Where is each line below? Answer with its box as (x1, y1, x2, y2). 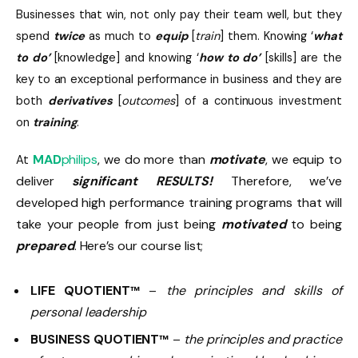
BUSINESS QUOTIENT (30, 330, 160, 348)
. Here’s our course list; (74, 237, 204, 255)
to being (291, 216, 342, 233)
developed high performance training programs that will (16, 194, 342, 212)
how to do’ (198, 49, 261, 66)
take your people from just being (16, 216, 221, 233)
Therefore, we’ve (230, 173, 342, 190)
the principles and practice (183, 330, 343, 348)
